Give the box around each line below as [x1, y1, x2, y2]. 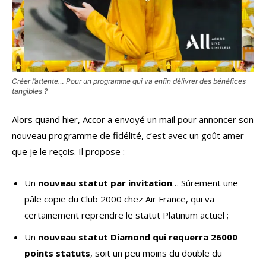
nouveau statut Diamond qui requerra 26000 [38, 231, 237, 243]
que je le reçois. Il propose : [12, 145, 125, 158]
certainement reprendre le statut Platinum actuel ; [24, 209, 229, 221]
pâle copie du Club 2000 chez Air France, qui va [24, 193, 214, 205]
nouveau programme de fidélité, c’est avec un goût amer [12, 129, 244, 142]
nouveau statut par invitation [38, 177, 172, 189]
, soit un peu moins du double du [90, 247, 222, 259]
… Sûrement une [172, 177, 238, 189]
